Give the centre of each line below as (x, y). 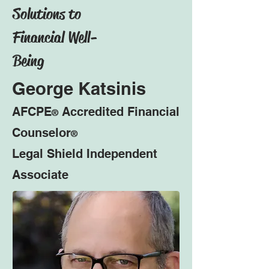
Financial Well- (55, 38)
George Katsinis (79, 89)
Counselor (41, 133)
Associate (40, 175)
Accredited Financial (119, 112)
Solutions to (47, 14)
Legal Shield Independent (85, 154)
